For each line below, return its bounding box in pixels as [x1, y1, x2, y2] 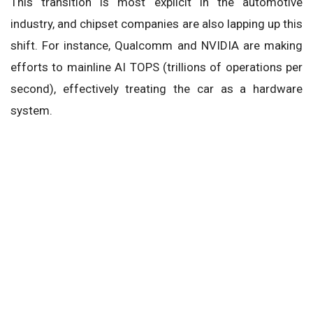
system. [10, 103, 52, 118]
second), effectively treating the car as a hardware [10, 82, 303, 96]
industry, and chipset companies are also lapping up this [10, 17, 303, 31]
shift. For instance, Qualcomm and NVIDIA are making [10, 38, 303, 53]
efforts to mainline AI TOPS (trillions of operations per [10, 60, 303, 75]
